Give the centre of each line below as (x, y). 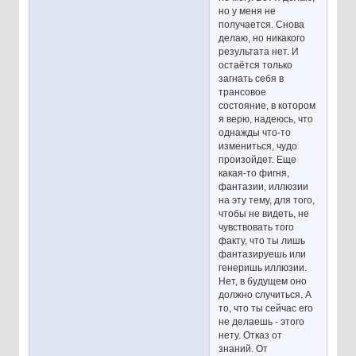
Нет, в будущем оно (263, 281)
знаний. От (244, 348)
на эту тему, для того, (267, 200)
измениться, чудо (258, 146)
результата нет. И (259, 51)
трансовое (243, 92)
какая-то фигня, (254, 173)
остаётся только (256, 65)
